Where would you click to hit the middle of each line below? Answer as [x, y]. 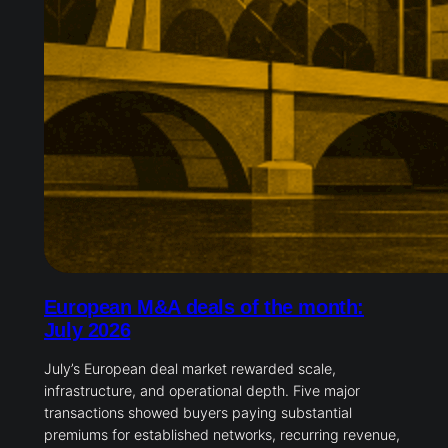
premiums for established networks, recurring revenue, [221, 435]
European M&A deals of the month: [204, 307]
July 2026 [87, 330]
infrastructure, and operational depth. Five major [201, 391]
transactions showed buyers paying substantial [197, 413]
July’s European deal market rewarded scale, [189, 369]
